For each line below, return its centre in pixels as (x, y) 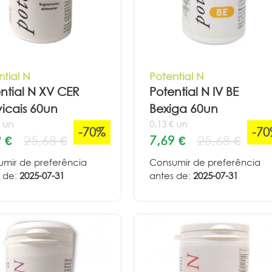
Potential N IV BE (194, 92)
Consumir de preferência (205, 162)
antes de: (171, 175)
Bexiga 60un (183, 109)
